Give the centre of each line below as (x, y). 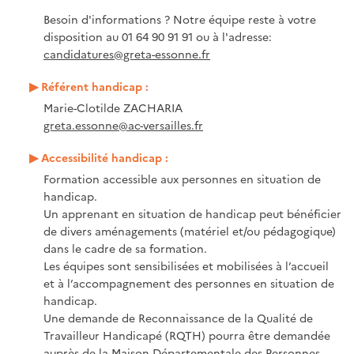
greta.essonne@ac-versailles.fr (123, 124)
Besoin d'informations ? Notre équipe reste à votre (180, 19)
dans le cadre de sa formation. (125, 248)
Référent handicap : (95, 86)
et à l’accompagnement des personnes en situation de (189, 282)
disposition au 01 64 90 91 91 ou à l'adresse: (158, 36)
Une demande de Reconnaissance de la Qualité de (178, 317)
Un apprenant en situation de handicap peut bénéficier (192, 213)
